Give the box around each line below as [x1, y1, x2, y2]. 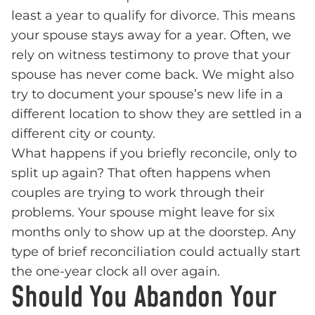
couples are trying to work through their [11, 185, 264, 201]
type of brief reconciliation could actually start [11, 244, 300, 260]
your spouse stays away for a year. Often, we [11, 27, 291, 44]
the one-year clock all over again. [11, 264, 220, 280]
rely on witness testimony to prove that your [11, 47, 290, 63]
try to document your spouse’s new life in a [11, 86, 283, 103]
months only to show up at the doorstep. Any [11, 224, 296, 240]
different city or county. [11, 126, 155, 142]
